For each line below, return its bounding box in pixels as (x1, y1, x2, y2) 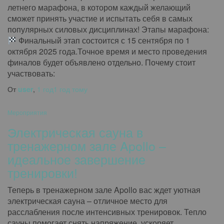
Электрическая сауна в (7, 123, 143, 141)
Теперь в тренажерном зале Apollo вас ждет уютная (7, 184, 200, 195)
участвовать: (7, 67, 55, 79)
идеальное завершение (7, 150, 145, 168)
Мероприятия (7, 108, 47, 116)
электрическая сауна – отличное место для (7, 195, 167, 206)
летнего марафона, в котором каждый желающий (7, 1, 190, 13)
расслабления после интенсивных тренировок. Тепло (7, 206, 206, 217)
